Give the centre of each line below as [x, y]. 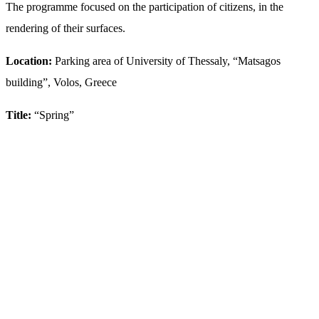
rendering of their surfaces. [66, 28]
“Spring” [53, 115]
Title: [19, 115]
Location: [29, 61]
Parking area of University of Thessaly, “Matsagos [166, 61]
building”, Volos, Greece [61, 82]
